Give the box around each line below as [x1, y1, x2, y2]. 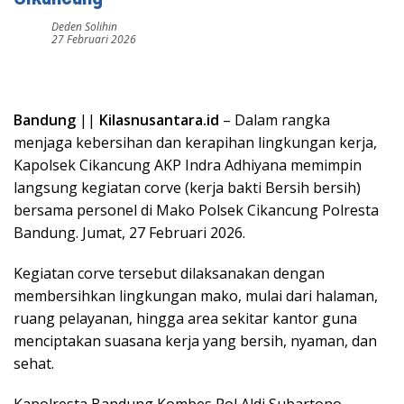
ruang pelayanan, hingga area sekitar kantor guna [14, 308, 357, 328]
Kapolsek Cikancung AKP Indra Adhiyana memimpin [14, 155, 362, 175]
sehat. [14, 353, 54, 373]
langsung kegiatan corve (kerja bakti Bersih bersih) [14, 178, 361, 197]
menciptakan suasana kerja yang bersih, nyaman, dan [14, 331, 377, 351]
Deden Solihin [51, 19, 117, 34]
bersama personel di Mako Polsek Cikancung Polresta [14, 200, 379, 220]
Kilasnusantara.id [99, 110, 219, 130]
